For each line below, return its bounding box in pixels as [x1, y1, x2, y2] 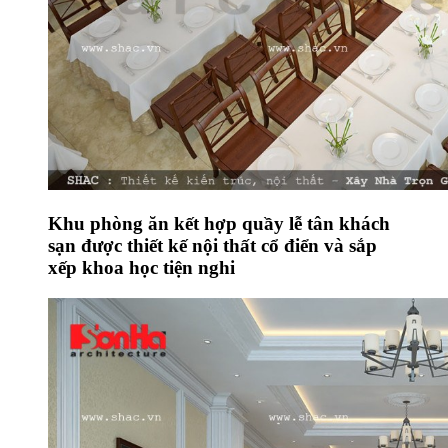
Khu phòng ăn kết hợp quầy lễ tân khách [48, 212, 390, 234]
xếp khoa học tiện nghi [48, 256, 235, 278]
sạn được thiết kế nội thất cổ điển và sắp [48, 234, 377, 256]
